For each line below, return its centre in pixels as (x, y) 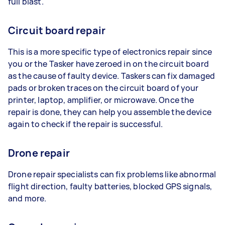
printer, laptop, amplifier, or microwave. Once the (101, 100)
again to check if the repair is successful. (86, 124)
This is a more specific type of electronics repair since (110, 52)
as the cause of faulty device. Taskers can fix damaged (112, 76)
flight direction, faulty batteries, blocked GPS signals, (110, 186)
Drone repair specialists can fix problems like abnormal (112, 174)
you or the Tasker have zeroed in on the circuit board (108, 64)
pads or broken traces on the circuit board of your (103, 88)
